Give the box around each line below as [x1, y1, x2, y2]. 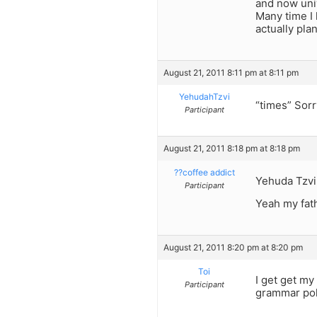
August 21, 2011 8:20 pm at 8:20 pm [163, 241, 303, 253]
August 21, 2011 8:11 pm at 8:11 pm [163, 67, 299, 78]
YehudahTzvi [178, 91, 230, 102]
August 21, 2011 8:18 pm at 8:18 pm [163, 142, 300, 154]
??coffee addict [173, 166, 235, 178]
